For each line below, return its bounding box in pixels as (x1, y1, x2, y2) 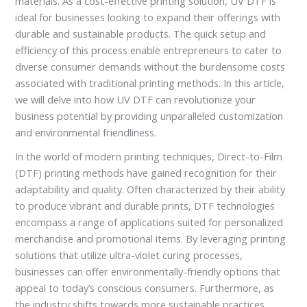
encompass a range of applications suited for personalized (15, 215, 284, 230)
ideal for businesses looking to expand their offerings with (15, 10, 281, 24)
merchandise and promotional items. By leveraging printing (15, 232, 286, 246)
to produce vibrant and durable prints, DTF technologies (15, 199, 275, 213)
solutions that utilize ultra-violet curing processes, (15, 248, 243, 262)
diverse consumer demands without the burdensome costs (15, 59, 286, 73)
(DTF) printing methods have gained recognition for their (15, 166, 278, 180)
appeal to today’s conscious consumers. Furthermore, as (15, 281, 275, 295)
